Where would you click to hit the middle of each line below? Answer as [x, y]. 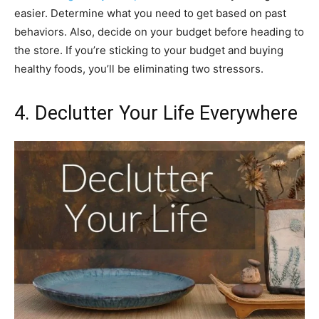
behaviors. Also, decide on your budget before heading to [159, 31]
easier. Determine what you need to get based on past [150, 13]
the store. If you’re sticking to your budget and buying [149, 50]
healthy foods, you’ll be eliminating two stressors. [139, 68]
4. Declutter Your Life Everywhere [156, 113]
